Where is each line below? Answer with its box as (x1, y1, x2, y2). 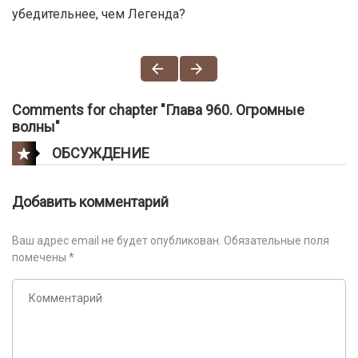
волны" (12, 118, 60, 136)
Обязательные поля (224, 234, 329, 248)
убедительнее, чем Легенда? (12, 6, 185, 22)
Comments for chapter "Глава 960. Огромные (12, 101, 304, 119)
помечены (12, 251, 69, 265)
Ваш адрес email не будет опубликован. (12, 234, 221, 248)
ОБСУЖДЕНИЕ (52, 144, 149, 161)
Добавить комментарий (12, 193, 169, 211)
